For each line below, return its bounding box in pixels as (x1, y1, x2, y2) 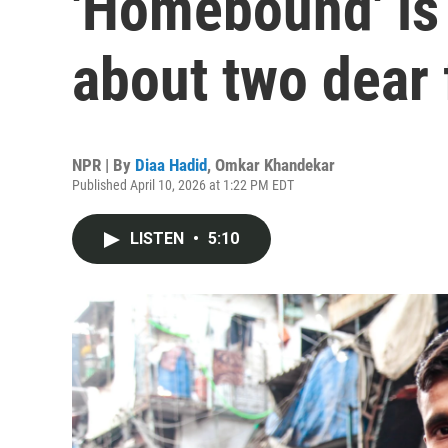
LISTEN (130, 229, 188, 248)
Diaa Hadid (135, 155, 207, 175)
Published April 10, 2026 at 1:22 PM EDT (72, 177, 294, 193)
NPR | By (72, 155, 135, 175)
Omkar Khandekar (215, 155, 335, 175)
